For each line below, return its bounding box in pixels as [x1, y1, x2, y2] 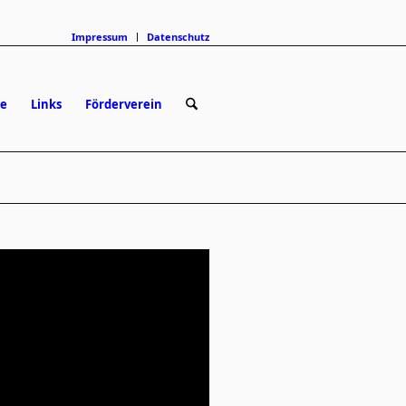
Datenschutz [147, 29, 209, 43]
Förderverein [84, 95, 162, 112]
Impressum [72, 29, 128, 43]
